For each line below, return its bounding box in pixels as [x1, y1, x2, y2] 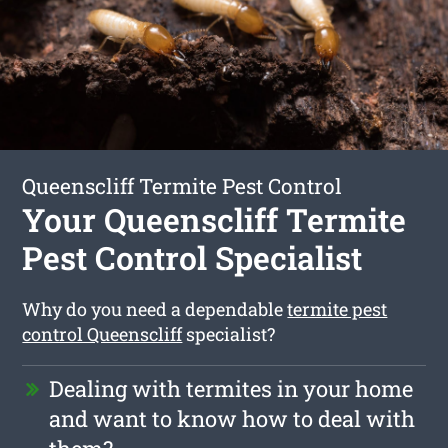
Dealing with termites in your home [49, 373, 414, 403]
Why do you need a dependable [22, 296, 288, 321]
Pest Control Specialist [22, 235, 363, 279]
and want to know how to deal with [49, 403, 416, 433]
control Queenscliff [22, 321, 183, 346]
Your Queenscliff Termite [22, 197, 407, 241]
